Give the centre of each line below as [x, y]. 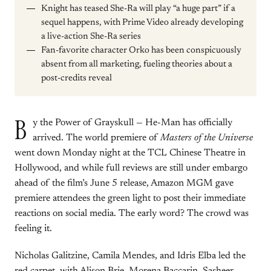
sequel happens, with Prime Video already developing [142, 23]
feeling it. [33, 229]
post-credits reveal [77, 78]
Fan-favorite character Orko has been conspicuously [141, 51]
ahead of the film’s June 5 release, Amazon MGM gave [124, 183]
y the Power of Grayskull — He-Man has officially [132, 123]
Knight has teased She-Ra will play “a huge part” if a [138, 9]
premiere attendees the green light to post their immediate [130, 198]
